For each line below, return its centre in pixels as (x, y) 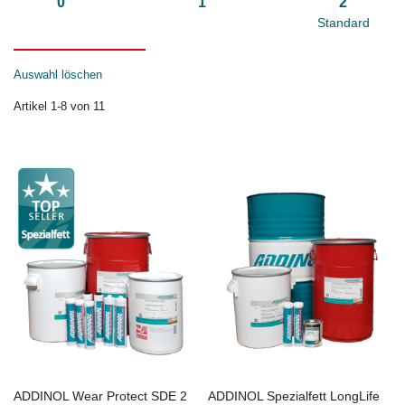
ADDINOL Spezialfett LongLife (294, 396)
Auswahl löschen (58, 75)
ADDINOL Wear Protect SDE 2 (100, 396)
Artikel (32, 107)
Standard (343, 23)
